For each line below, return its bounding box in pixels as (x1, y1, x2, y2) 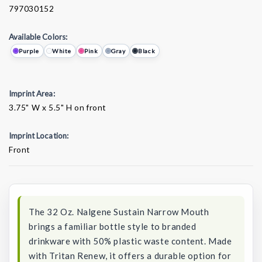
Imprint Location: (9, 130, 69, 140)
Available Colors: (9, 32, 68, 42)
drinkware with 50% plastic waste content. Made (29, 235, 232, 246)
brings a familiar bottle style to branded (29, 220, 196, 232)
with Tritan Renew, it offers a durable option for (29, 250, 232, 261)
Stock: (9, 172, 37, 184)
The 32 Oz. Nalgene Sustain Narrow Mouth (29, 206, 209, 217)
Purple (19, 47, 39, 55)
